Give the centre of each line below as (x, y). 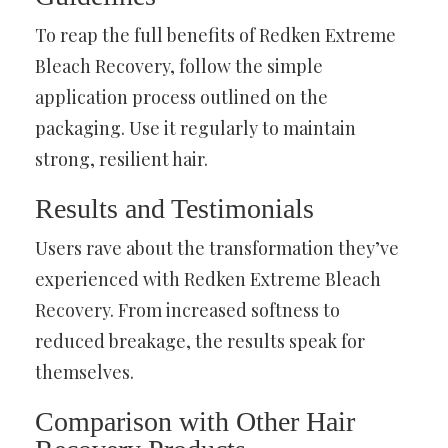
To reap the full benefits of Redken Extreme (215, 34)
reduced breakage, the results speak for (200, 340)
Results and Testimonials (174, 208)
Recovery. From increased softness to (187, 309)
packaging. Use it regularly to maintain (195, 127)
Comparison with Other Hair (195, 421)
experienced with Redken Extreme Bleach (208, 278)
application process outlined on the (181, 96)
